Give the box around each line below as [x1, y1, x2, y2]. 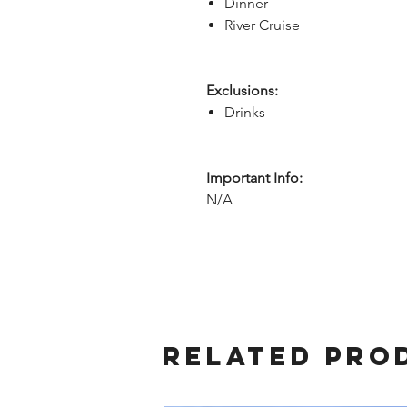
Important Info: [206, 169, 303, 186]
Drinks [224, 104, 265, 121]
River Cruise [224, 16, 300, 34]
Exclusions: [206, 82, 278, 99]
